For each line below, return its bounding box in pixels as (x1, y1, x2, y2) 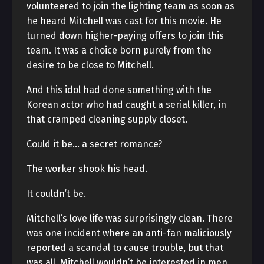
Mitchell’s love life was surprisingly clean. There (27, 213, 233, 224)
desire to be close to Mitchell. (27, 60, 154, 71)
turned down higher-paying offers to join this (27, 30, 224, 41)
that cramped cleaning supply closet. (27, 114, 187, 125)
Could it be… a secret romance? (27, 138, 162, 150)
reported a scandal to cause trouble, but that (27, 242, 223, 253)
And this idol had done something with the (27, 84, 212, 95)
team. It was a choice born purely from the (27, 45, 212, 56)
